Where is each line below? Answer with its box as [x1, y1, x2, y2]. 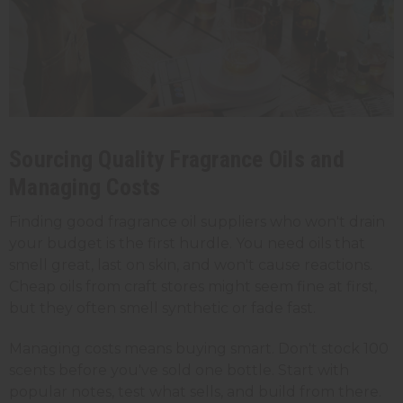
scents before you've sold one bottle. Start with [9, 362, 349, 380]
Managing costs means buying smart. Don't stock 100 [9, 340, 389, 358]
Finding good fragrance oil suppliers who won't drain [9, 213, 385, 231]
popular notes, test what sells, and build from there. [9, 383, 381, 401]
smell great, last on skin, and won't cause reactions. [9, 256, 372, 274]
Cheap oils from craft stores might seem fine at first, [9, 278, 377, 296]
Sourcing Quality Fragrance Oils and [9, 146, 345, 174]
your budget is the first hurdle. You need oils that [9, 235, 365, 253]
